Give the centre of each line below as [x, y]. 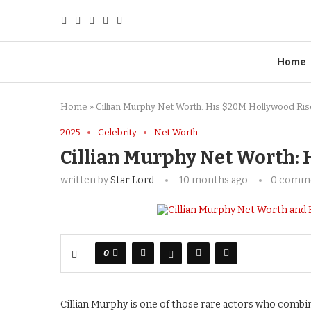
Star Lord [132, 180]
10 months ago [212, 180]
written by [85, 180]
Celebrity [117, 132]
